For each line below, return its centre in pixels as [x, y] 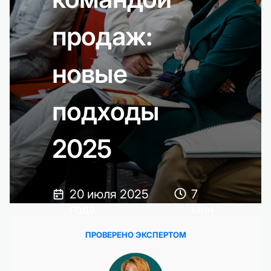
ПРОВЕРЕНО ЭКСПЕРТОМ [135, 235]
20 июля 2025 [109, 194]
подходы [106, 111]
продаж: [102, 36]
